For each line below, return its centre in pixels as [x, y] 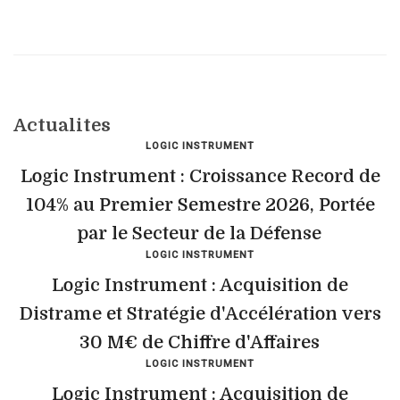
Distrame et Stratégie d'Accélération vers [200, 314]
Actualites [62, 125]
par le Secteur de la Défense [199, 233]
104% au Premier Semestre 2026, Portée [200, 205]
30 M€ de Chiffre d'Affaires [199, 342]
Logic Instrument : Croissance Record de [200, 176]
